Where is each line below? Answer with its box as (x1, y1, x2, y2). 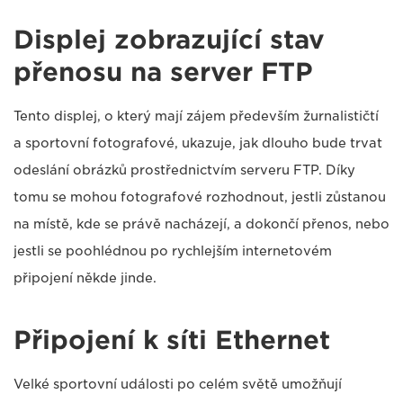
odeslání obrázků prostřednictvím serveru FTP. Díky (13, 163, 355, 178)
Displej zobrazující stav (13, 24, 325, 56)
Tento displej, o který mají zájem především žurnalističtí (13, 109, 379, 124)
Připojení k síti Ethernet (13, 325, 330, 356)
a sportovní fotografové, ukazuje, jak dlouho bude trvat (13, 136, 382, 151)
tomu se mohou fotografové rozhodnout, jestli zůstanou (13, 190, 386, 205)
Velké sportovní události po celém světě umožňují (13, 377, 342, 392)
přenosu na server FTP (13, 57, 313, 88)
